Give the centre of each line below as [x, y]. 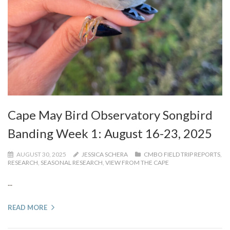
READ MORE [27, 208]
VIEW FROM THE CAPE [137, 163]
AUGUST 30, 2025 [41, 155]
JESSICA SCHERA [105, 155]
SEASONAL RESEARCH [72, 163]
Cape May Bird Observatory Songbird [110, 115]
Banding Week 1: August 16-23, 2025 [110, 133]
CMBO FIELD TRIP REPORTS [182, 155]
